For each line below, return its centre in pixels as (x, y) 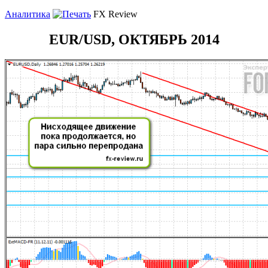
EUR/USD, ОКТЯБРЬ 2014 (134, 39)
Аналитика (28, 14)
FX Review (115, 14)
